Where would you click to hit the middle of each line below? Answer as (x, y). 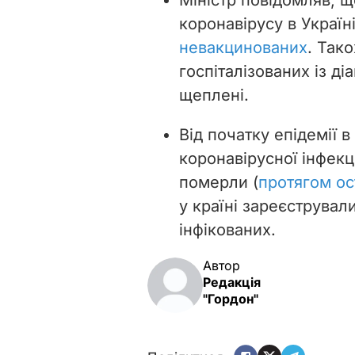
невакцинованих (243, 47)
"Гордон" (231, 298)
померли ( (219, 182)
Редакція (232, 282)
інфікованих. (227, 229)
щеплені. (214, 95)
